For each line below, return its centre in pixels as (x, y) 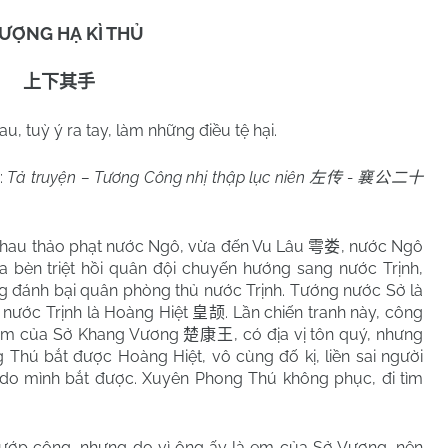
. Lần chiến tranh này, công (324, 313)
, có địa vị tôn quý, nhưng (329, 335)
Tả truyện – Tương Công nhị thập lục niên (158, 178)
